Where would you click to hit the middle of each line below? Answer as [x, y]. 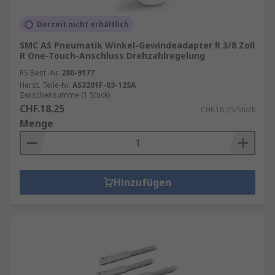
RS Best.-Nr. [40, 73]
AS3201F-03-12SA [104, 85]
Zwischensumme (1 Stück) [65, 95]
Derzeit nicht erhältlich [83, 24]
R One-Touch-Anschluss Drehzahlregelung [112, 56]
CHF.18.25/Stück [228, 110]
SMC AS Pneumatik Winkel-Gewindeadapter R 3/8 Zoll [137, 45]
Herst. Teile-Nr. [45, 85]
